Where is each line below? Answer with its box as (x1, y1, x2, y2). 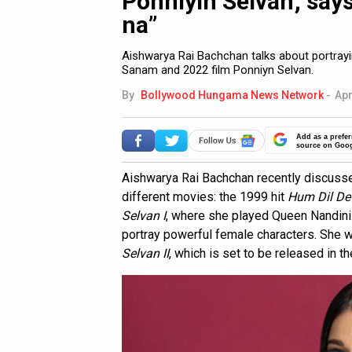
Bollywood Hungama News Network (141, 89, 324, 101)
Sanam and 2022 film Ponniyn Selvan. (122, 63, 313, 77)
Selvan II (122, 246, 169, 261)
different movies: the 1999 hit (122, 189, 288, 204)
